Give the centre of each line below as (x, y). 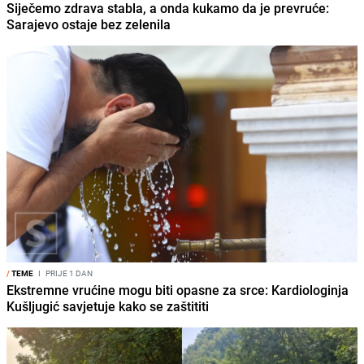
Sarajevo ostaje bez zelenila (89, 24)
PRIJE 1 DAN (68, 273)
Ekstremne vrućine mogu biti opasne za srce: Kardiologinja (178, 290)
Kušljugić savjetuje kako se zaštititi (108, 307)
